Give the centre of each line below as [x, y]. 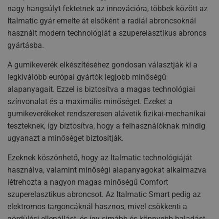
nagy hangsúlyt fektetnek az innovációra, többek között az [108, 9]
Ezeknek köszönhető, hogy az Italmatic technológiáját [100, 158]
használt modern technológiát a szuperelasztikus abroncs [107, 33]
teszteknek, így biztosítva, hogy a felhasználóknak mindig [106, 126]
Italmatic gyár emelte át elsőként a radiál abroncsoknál [102, 21]
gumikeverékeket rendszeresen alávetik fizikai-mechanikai [107, 114]
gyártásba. [26, 45]
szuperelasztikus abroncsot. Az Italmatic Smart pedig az [104, 195]
